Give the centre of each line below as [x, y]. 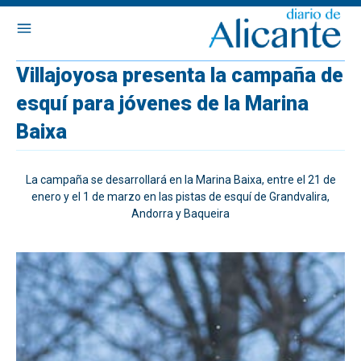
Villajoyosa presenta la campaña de [180, 75]
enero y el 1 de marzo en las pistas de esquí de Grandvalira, [180, 197]
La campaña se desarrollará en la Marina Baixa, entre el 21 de [180, 180]
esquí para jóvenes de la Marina [162, 104]
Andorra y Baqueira [180, 214]
